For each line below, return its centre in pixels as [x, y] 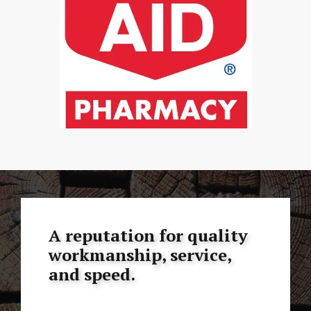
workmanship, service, [140, 254]
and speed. [92, 274]
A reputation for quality [148, 235]
